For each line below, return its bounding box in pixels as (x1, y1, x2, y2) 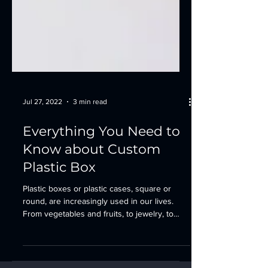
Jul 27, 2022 (23, 115, 62, 124)
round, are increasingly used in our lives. (23, 214, 173, 224)
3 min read (73, 115, 107, 124)
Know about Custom (23, 159, 160, 175)
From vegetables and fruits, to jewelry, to (23, 227, 173, 236)
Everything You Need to (23, 141, 180, 157)
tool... (23, 239, 42, 249)
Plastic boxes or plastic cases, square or (23, 202, 171, 211)
